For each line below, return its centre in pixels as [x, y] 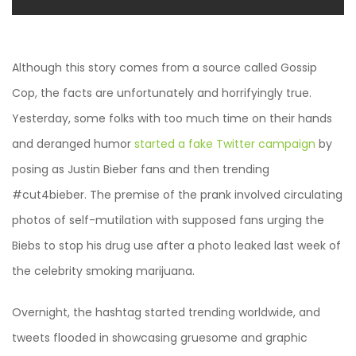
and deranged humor [73, 144]
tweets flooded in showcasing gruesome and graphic [160, 338]
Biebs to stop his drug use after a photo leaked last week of [176, 246]
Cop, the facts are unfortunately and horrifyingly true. [162, 93]
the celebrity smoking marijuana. [103, 271]
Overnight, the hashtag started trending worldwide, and [166, 312]
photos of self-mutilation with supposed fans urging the [168, 220]
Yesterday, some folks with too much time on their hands [172, 118]
